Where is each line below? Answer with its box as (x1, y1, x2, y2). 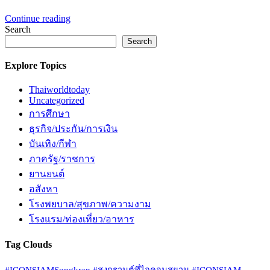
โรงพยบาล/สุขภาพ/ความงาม (29, 198, 151, 209)
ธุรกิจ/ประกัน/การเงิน (29, 123, 118, 134)
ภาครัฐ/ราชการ (29, 153, 95, 164)
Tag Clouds (5, 239, 52, 250)
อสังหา (29, 183, 58, 194)
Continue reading (5, 13, 71, 24)
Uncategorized (29, 95, 84, 105)
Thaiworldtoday (29, 84, 90, 95)
